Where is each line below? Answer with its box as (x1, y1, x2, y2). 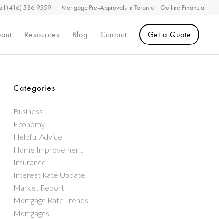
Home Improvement (13, 145, 83, 154)
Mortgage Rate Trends (13, 196, 88, 205)
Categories (13, 83, 55, 93)
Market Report (13, 183, 64, 192)
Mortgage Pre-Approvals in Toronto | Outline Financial (61, 3, 206, 12)
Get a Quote (148, 29, 192, 40)
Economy (13, 119, 45, 129)
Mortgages (13, 208, 49, 218)
